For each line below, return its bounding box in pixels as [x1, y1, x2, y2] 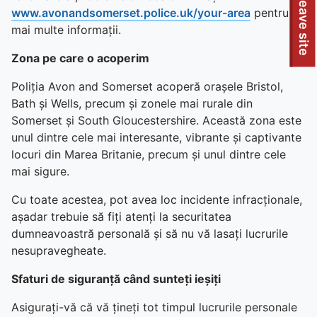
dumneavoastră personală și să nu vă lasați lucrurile [11, 226, 288, 241]
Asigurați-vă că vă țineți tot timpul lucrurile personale [11, 300, 297, 314]
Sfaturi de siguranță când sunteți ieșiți [11, 272, 221, 286]
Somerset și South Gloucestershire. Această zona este [11, 113, 301, 127]
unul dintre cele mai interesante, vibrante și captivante [11, 130, 301, 144]
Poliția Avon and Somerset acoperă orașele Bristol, [11, 79, 283, 93]
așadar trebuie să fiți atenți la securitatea [11, 209, 231, 224]
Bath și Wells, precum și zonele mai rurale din [11, 96, 253, 110]
